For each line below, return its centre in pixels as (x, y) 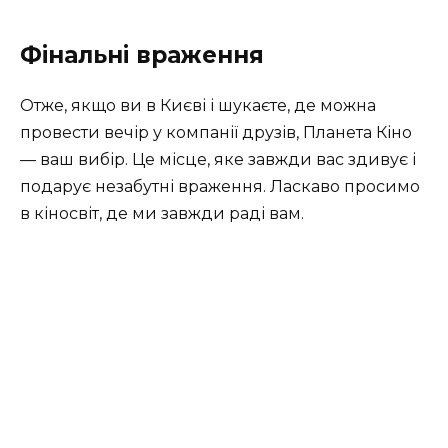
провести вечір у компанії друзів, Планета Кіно (216, 132)
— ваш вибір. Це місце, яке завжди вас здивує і (218, 159)
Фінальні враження (142, 54)
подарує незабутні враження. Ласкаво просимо (220, 186)
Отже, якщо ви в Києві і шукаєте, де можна (198, 105)
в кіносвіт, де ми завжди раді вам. (162, 213)
